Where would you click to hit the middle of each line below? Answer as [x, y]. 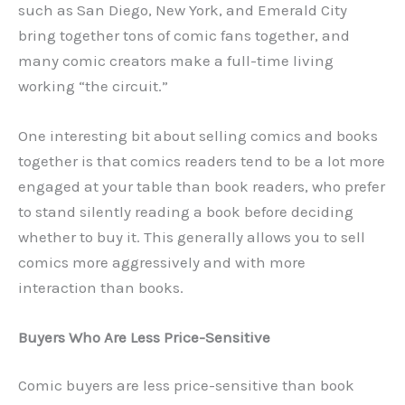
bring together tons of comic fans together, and [184, 35]
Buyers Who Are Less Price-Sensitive [144, 337]
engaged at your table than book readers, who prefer [202, 186]
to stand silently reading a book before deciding [186, 211]
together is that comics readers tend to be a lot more [202, 160]
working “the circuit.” [95, 85]
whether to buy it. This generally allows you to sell [192, 236]
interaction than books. [103, 287]
